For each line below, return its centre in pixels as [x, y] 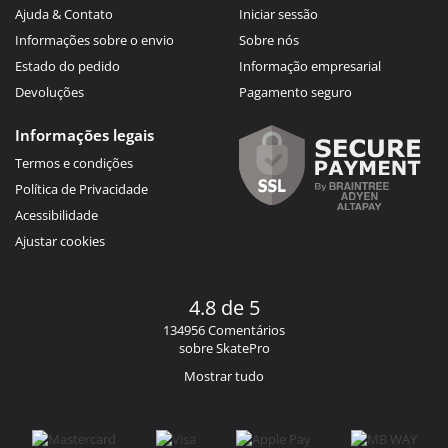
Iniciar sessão [278, 13]
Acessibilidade [56, 214]
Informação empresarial [310, 65]
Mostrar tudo [224, 375]
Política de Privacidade [81, 188]
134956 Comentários [224, 329]
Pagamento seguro [295, 91]
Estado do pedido [67, 65]
